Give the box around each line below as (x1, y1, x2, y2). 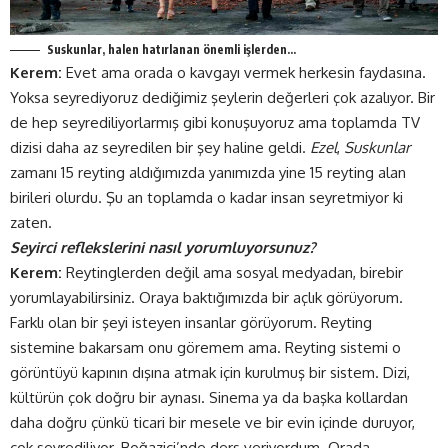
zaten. (10, 212, 52, 232)
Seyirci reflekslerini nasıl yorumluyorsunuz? (10, 237, 315, 257)
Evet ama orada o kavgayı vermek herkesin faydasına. (62, 62, 426, 82)
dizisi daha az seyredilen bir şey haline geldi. (10, 137, 310, 157)
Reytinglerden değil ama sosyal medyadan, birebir (62, 262, 403, 282)
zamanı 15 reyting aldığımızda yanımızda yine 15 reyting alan (10, 162, 406, 182)
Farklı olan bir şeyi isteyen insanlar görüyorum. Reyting (10, 312, 372, 332)
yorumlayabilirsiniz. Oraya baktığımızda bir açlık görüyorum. (10, 287, 403, 307)
